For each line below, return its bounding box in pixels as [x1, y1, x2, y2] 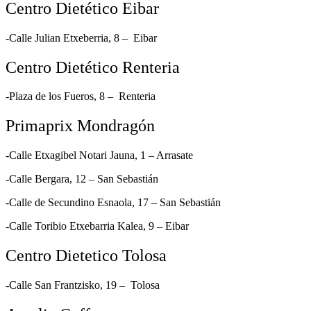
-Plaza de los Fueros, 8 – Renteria [6, 90, 155, 103]
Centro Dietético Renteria [6, 58, 184, 76]
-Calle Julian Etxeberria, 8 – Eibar [6, 31, 157, 44]
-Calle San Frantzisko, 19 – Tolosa [6, 279, 160, 292]
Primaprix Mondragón [6, 117, 155, 135]
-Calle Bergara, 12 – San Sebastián [6, 173, 158, 185]
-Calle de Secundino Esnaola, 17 [6, 196, 149, 209]
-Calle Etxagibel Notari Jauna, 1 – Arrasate [6, 149, 193, 162]
